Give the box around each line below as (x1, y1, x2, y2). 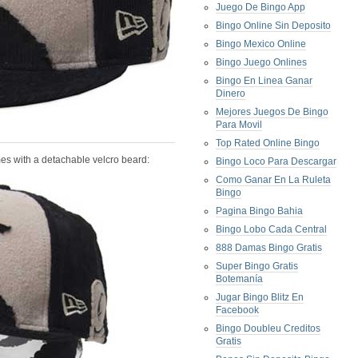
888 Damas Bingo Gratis (216, 242, 322, 253)
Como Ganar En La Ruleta (216, 174, 331, 185)
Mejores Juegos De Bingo (216, 106, 328, 117)
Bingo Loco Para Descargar (216, 156, 336, 167)
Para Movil (216, 119, 262, 130)
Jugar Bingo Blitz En (216, 292, 304, 303)
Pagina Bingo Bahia (216, 205, 303, 217)
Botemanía (216, 273, 263, 284)
